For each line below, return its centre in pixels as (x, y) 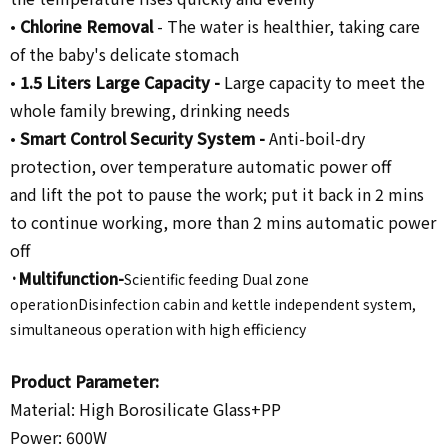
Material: (44, 408)
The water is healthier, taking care (293, 25)
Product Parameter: (84, 380)
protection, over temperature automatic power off (200, 165)
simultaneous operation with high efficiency (158, 328)
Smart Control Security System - (144, 137)
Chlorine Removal (86, 25)
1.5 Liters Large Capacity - (122, 81)
